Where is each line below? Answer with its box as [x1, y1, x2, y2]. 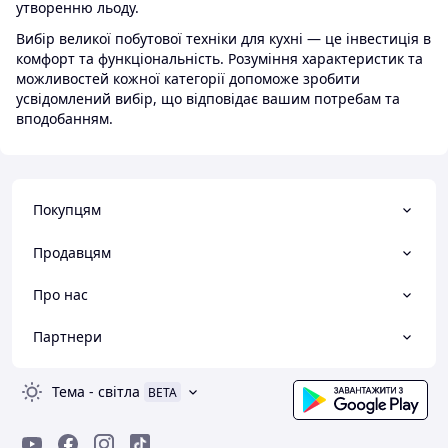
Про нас [33, 284, 88, 304]
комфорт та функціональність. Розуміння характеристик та [16, 48, 423, 68]
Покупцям [33, 200, 101, 220]
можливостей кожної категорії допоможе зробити [16, 68, 360, 88]
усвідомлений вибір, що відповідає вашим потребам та [16, 88, 400, 108]
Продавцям [33, 242, 111, 262]
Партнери [33, 327, 102, 347]
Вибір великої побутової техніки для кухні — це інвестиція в [16, 28, 431, 48]
